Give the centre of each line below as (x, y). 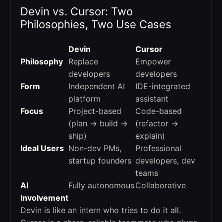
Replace (83, 62)
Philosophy (42, 62)
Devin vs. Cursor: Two (77, 12)
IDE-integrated (163, 86)
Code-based (159, 111)
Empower (153, 62)
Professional (158, 148)
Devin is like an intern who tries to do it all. (101, 210)
